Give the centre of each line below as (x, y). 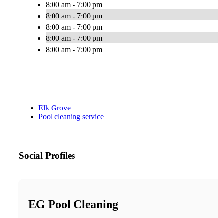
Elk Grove (54, 108)
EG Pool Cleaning (73, 204)
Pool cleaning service (71, 117)
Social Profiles (47, 156)
